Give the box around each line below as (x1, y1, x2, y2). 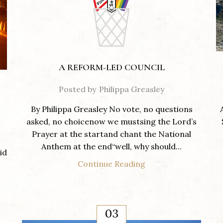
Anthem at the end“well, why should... (41, 141, 182, 151)
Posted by (59, 84, 96, 94)
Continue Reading (78, 158, 145, 169)
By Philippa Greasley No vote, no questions (30, 104, 193, 114)
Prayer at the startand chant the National (32, 128, 191, 139)
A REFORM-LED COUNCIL (58, 61, 165, 73)
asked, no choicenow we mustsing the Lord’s (26, 116, 197, 126)
